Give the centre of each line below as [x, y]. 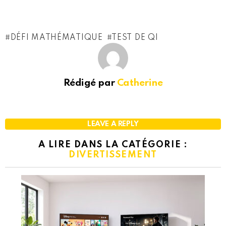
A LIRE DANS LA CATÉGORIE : [113, 145]
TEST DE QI [135, 38]
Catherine [140, 83]
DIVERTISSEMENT [113, 155]
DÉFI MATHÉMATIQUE [56, 38]
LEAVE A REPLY [113, 124]
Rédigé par [90, 83]
